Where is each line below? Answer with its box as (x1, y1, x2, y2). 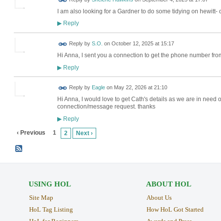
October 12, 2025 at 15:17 (111, 40, 174, 47)
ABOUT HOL (146, 180, 191, 188)
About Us (146, 194, 172, 202)
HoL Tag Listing (29, 206, 73, 214)
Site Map (29, 194, 53, 202)
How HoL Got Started (146, 206, 204, 214)
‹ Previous (16, 129, 45, 136)
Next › (76, 129, 93, 137)
